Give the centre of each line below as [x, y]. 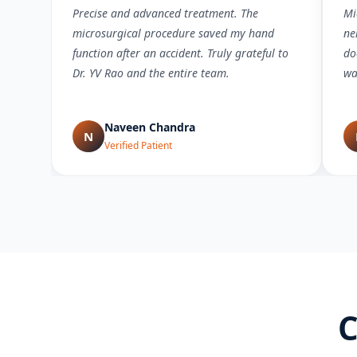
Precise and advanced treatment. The [165, 13]
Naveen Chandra [150, 127]
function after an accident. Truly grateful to [180, 53]
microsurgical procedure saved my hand [173, 33]
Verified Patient [138, 145]
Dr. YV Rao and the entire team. [151, 73]
